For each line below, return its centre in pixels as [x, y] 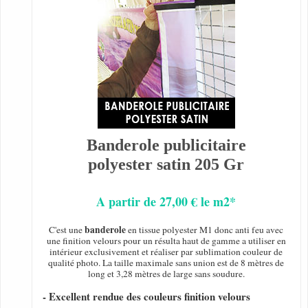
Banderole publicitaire [166, 145]
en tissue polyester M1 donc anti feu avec [205, 230]
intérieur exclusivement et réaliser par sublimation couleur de [166, 252]
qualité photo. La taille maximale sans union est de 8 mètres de [166, 263]
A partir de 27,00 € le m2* [166, 202]
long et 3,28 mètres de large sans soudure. [166, 274]
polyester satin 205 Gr [166, 165]
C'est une [67, 230]
